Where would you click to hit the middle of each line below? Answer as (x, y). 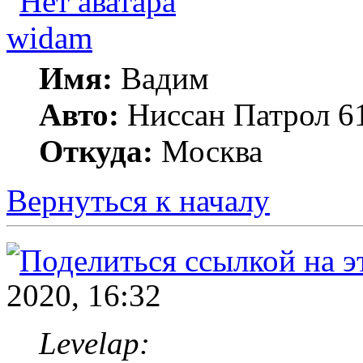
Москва (208, 151)
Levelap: (94, 343)
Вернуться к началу (138, 200)
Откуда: (96, 151)
